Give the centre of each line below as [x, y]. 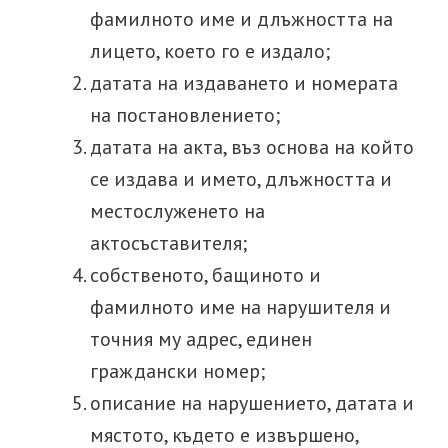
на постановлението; [185, 115]
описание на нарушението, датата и [252, 403]
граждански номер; [177, 371]
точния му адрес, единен [201, 339]
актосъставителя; [168, 243]
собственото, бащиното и [205, 275]
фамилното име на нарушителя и [240, 307]
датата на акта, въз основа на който [252, 147]
